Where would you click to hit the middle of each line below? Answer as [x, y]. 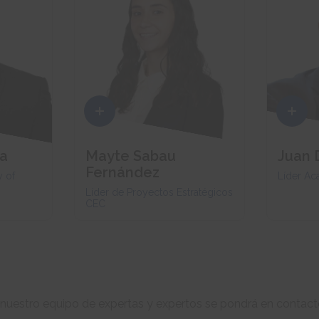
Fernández [122, 173]
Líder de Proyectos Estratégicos [159, 193]
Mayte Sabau [131, 156]
